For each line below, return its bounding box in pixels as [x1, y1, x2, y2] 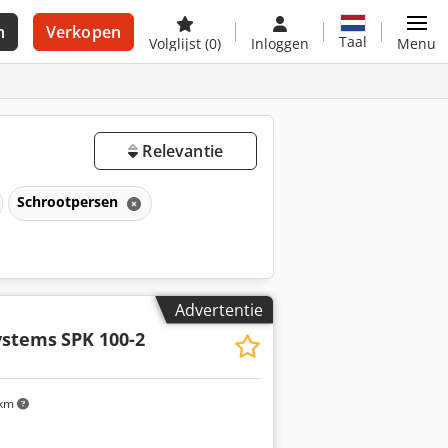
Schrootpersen [17, 191, 123, 211]
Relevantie [138, 140, 223, 162]
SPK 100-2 [60, 326, 145, 351]
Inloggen [251, 34, 309, 53]
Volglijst [149, 34, 205, 53]
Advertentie [175, 298, 263, 321]
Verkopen [45, 21, 121, 43]
